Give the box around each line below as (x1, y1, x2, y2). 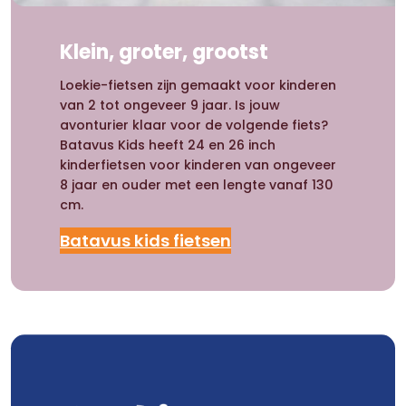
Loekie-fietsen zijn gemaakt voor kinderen (60, 76, 337, 95)
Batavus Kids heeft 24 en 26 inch (60, 136, 276, 155)
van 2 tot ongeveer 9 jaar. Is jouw (60, 96, 281, 115)
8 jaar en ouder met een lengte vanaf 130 (60, 176, 334, 195)
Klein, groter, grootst (60, 37, 269, 66)
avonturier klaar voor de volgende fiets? (60, 116, 329, 135)
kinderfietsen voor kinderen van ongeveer (60, 156, 337, 175)
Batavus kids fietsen (60, 229, 232, 253)
